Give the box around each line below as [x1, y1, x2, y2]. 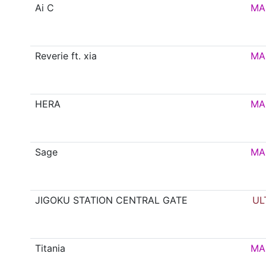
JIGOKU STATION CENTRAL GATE [35, 194, 188, 207]
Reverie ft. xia [35, 50, 97, 62]
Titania [35, 242, 66, 255]
